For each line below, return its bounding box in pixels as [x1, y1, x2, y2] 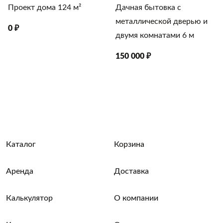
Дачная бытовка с [115, 3, 181, 11]
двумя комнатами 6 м [115, 31, 194, 39]
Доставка [114, 167, 149, 175]
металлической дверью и [115, 17, 208, 25]
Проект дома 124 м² [8, 3, 81, 11]
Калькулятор [6, 194, 53, 202]
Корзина [114, 140, 144, 148]
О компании [114, 194, 158, 202]
